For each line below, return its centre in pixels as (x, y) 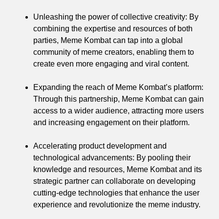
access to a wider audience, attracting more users (119, 110)
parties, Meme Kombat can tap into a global (108, 40)
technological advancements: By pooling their (112, 157)
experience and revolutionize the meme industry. (117, 204)
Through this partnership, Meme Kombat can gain (119, 99)
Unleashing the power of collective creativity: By (116, 17)
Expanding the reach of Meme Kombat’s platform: (118, 87)
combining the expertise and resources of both (113, 28)
